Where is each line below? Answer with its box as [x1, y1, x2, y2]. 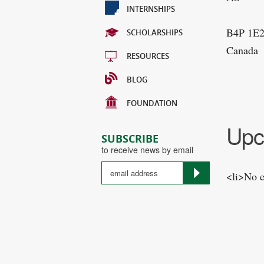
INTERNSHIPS [127, 4, 175, 14]
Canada [226, 43, 258, 57]
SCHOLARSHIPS [127, 27, 183, 38]
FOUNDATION [127, 98, 177, 108]
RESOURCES [127, 51, 169, 61]
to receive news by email [101, 144, 193, 156]
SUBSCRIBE [101, 131, 159, 146]
